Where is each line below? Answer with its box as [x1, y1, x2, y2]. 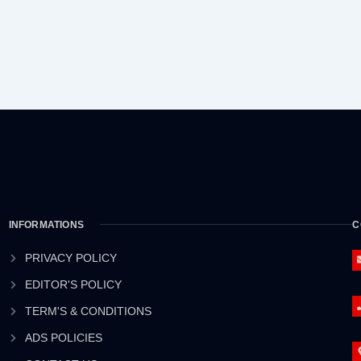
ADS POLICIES [25, 330, 103, 344]
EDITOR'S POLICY [25, 277, 122, 291]
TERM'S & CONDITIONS [25, 304, 152, 317]
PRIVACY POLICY [25, 251, 118, 264]
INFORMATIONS [8, 218, 85, 230]
